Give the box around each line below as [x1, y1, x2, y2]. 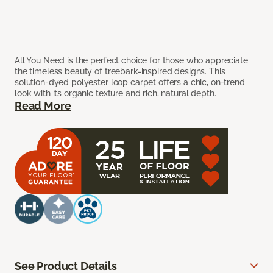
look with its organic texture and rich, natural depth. [15, 88, 216, 99]
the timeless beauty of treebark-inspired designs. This [15, 66, 225, 77]
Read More [15, 99, 71, 113]
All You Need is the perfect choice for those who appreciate [15, 55, 248, 66]
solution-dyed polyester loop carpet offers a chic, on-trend [15, 77, 245, 88]
